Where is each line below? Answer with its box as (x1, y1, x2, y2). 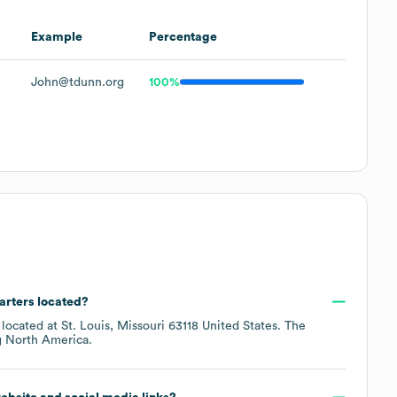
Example (31, 30, 82, 43)
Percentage (149, 30, 217, 43)
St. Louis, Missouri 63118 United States (61, 319, 277, 332)
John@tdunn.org (31, 75, 124, 89)
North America (5, 333, 89, 346)
